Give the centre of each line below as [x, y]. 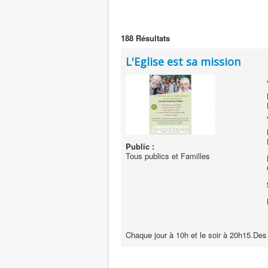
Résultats [152, 38]
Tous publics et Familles [168, 156]
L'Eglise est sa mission [183, 62]
